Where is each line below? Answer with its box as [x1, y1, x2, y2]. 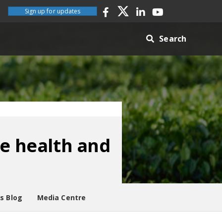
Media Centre [37, 193, 86, 202]
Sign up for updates [24, 7, 81, 15]
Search [159, 33, 186, 44]
